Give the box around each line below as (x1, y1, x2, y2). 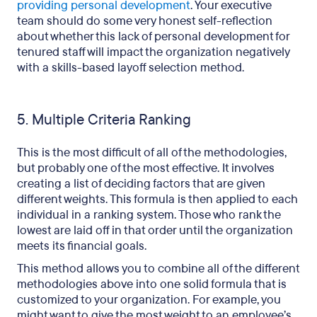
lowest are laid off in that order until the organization (17, 222, 293, 238)
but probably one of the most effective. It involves (17, 160, 275, 176)
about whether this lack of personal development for (17, 28, 289, 45)
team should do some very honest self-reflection (17, 13, 272, 29)
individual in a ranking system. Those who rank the (17, 207, 281, 223)
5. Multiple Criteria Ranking (17, 110, 191, 129)
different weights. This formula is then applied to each (17, 191, 298, 207)
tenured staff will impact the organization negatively (17, 44, 289, 60)
